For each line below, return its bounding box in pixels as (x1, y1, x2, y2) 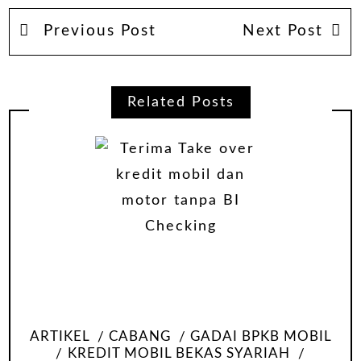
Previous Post (37, 23, 156, 39)
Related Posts (127, 94, 234, 110)
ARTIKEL (29, 330, 89, 344)
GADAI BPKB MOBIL (190, 330, 332, 344)
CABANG (109, 330, 171, 344)
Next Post (243, 23, 323, 39)
